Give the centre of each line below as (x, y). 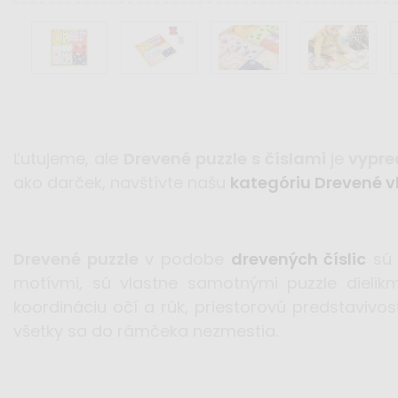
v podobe (187, 259)
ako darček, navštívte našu (122, 183)
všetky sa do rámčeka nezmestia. (146, 331)
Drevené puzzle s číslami (227, 159)
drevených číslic (298, 259)
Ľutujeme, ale (68, 159)
